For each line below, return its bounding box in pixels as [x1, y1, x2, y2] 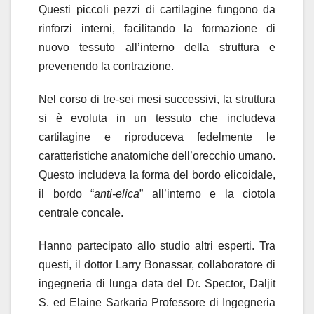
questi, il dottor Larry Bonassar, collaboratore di [39, 259, 275, 271]
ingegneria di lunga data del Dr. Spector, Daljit [39, 278, 275, 290]
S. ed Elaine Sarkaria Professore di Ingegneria [39, 296, 275, 309]
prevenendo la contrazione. [39, 60, 174, 73]
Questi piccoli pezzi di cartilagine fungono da [39, 4, 275, 16]
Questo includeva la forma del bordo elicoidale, [39, 169, 275, 182]
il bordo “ [39, 188, 94, 200]
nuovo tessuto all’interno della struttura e [39, 41, 275, 54]
